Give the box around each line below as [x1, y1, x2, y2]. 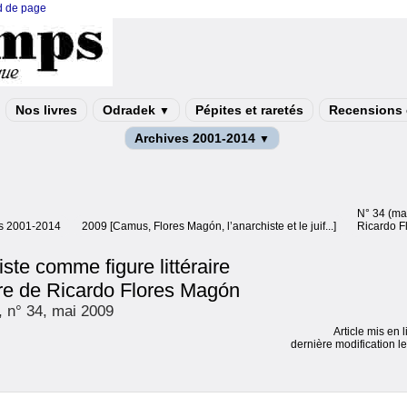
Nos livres [15, 103, 77, 117]
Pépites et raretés [195, 103, 303, 117]
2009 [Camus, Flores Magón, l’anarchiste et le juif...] [82, 220, 336, 233]
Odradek [103, 103, 159, 117]
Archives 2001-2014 [134, 131, 259, 145]
